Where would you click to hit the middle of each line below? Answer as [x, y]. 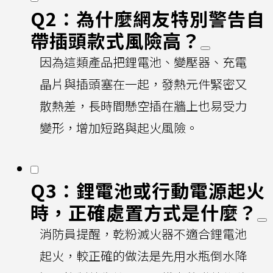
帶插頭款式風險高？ [115, 41]
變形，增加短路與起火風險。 [119, 128]
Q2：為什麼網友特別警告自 [148, 19]
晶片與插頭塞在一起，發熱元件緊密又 [143, 84]
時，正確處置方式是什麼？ [144, 212]
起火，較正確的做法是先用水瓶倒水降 [143, 256]
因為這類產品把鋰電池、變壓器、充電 [143, 62]
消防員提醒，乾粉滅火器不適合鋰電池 [143, 234]
